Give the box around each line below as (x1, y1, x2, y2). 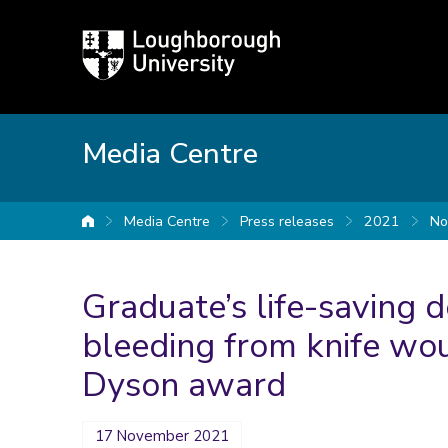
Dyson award (82, 362, 286, 408)
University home (94, 215, 196, 234)
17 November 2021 (95, 426, 229, 446)
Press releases (240, 211, 334, 231)
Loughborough (81, 30, 181, 52)
